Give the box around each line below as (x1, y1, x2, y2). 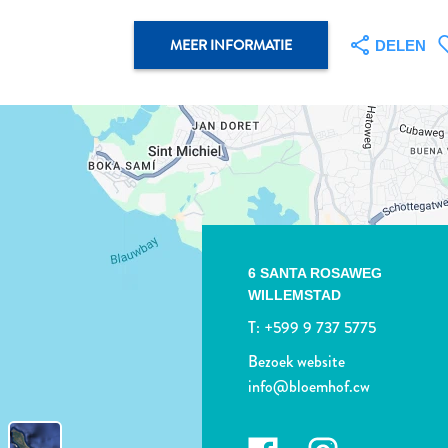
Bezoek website (247, 350, 345, 374)
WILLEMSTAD (247, 287, 341, 304)
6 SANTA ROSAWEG (247, 265, 382, 282)
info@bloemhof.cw (247, 375, 370, 399)
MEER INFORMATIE (170, 35, 293, 55)
